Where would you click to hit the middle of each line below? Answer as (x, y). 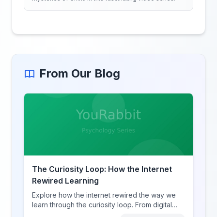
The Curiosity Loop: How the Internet (102, 169)
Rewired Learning (65, 181)
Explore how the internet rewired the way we (104, 195)
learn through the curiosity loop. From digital (102, 205)
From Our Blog (80, 73)
